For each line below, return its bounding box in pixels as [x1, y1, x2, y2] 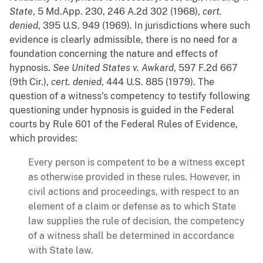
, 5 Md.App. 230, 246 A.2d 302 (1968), [33, 6, 203, 18]
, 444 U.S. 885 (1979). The [102, 76, 214, 88]
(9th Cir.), [9, 76, 51, 88]
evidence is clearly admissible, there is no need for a [9, 34, 237, 46]
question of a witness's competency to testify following [9, 90, 250, 102]
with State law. [28, 245, 93, 257]
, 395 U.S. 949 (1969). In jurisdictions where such [38, 20, 250, 32]
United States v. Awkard [72, 62, 174, 74]
